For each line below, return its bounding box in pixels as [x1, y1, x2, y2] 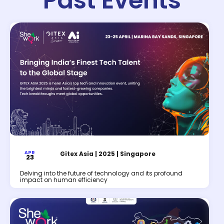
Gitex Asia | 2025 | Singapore [59, 149, 155, 158]
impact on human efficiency [20, 175, 107, 184]
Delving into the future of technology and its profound [20, 169, 182, 178]
